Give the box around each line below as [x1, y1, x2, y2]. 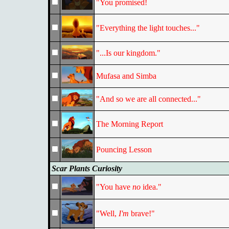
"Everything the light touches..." [96, 24, 200, 32]
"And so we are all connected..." [96, 95, 201, 103]
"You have [96, 182, 132, 191]
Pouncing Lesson [96, 145, 152, 154]
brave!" [128, 209, 155, 218]
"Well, [96, 209, 119, 218]
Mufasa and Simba [96, 72, 156, 80]
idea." [140, 182, 162, 191]
